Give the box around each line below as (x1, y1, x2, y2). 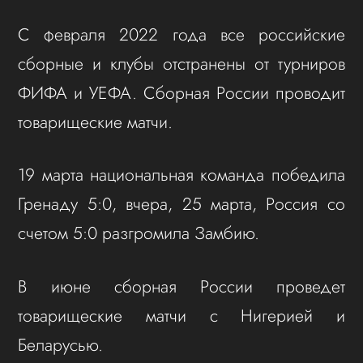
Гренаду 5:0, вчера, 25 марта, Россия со (18, 191, 345, 217)
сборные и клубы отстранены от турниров (18, 50, 345, 76)
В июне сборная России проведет (18, 274, 345, 300)
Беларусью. (18, 332, 104, 358)
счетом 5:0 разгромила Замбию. (18, 220, 260, 246)
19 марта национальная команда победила (18, 162, 345, 188)
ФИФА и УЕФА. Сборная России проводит (18, 79, 345, 105)
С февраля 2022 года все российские (18, 21, 345, 47)
